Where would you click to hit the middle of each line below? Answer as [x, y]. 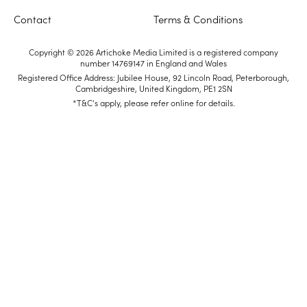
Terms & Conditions [198, 19]
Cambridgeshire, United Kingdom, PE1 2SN [153, 88]
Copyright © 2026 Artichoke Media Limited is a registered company [153, 52]
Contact [33, 19]
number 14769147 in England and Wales [153, 63]
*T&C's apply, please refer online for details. [153, 103]
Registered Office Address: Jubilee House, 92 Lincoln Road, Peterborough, [153, 77]
